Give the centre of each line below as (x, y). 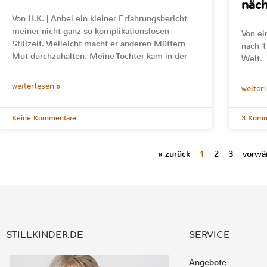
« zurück (174, 154)
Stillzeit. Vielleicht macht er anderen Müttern (99, 44)
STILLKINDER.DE (45, 235)
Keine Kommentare (44, 118)
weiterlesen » (36, 86)
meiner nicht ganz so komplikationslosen (91, 31)
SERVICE (210, 235)
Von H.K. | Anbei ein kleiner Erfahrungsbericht (100, 18)
